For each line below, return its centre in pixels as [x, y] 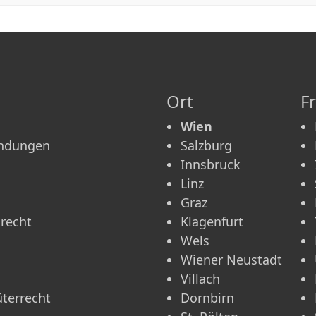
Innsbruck [211, 164]
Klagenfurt [212, 221]
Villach [200, 278]
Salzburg [206, 145]
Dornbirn [207, 297]
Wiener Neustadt [231, 259]
